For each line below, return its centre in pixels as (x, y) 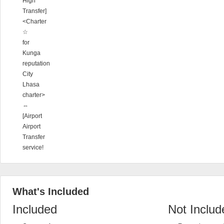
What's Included (51, 191)
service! (33, 147)
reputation (36, 63)
